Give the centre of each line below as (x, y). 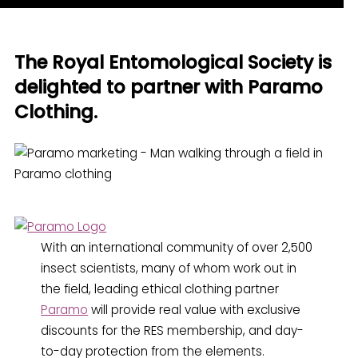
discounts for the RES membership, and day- (173, 331)
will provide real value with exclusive (195, 310)
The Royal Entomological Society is (173, 63)
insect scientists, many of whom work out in (169, 268)
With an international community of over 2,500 (177, 248)
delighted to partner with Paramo (169, 88)
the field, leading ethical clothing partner (160, 289)
